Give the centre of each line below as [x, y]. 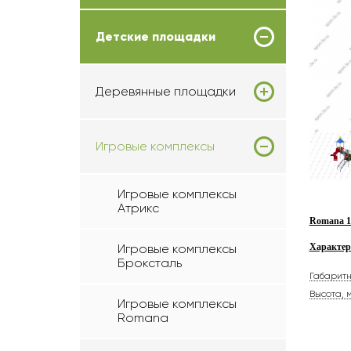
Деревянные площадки [166, 91]
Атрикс [138, 208]
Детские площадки [156, 36]
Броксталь [150, 263]
